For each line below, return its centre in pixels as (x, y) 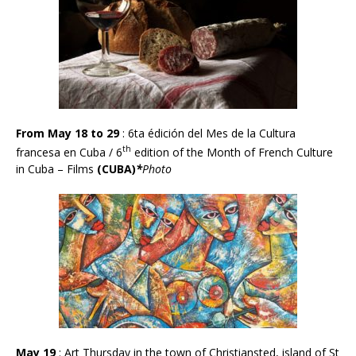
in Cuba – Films (55, 169)
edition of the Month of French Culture (232, 152)
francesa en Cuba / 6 (69, 152)
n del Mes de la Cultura (237, 133)
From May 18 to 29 (69, 133)
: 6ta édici (147, 133)
